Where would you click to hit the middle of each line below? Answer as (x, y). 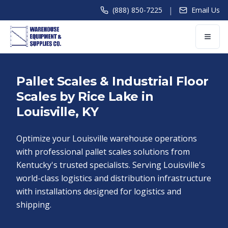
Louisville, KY (58, 112)
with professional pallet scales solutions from (103, 152)
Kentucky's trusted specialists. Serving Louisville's (111, 165)
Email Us (206, 10)
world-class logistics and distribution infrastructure (114, 178)
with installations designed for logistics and (99, 191)
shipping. (34, 205)
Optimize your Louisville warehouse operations (107, 138)
